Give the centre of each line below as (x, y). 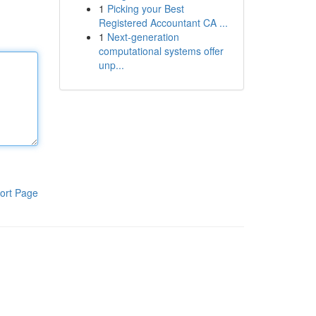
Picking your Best (145, 8)
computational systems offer (161, 51)
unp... (111, 65)
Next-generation (143, 37)
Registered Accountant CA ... (163, 23)
